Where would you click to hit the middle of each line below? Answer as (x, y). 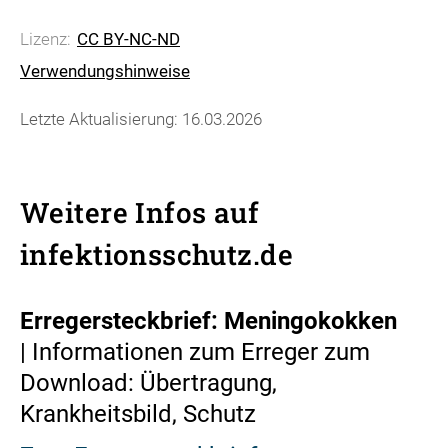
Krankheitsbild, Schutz (138, 413)
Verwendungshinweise (105, 71)
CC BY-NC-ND (128, 39)
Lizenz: (47, 39)
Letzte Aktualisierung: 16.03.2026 (141, 119)
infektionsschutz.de (156, 254)
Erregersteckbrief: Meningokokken (208, 320)
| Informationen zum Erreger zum (195, 351)
